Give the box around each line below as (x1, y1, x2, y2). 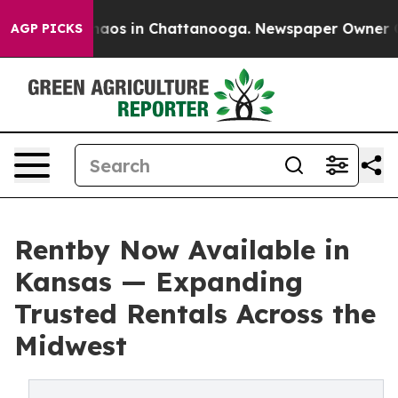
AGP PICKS (11, 20, 83, 36)
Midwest (14, 329, 127, 362)
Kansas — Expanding (14, 265, 303, 298)
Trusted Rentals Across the (14, 297, 376, 330)
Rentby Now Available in (14, 233, 350, 267)
